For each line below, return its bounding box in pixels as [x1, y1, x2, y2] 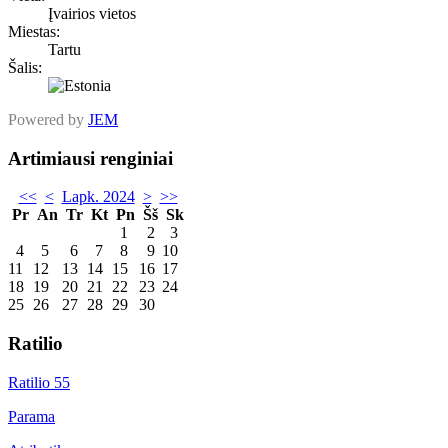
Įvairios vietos [48, 4, 136, 22]
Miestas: [8, 22, 60, 40]
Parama [8, 407, 55, 425]
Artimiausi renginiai [8, 147, 173, 169]
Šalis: [8, 58, 42, 76]
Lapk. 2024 [61, 188, 135, 206]
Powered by [8, 110, 88, 128]
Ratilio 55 [8, 373, 70, 391]
